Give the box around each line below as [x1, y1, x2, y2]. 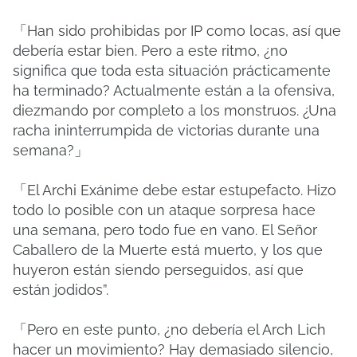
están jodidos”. [13, 281, 108, 298]
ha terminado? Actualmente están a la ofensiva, [13, 82, 335, 99]
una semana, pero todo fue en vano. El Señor [13, 222, 317, 238]
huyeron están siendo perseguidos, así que [13, 261, 304, 278]
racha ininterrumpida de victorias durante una [13, 122, 320, 139]
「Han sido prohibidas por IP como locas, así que [13, 22, 341, 39]
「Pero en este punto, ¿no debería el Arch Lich [13, 321, 326, 338]
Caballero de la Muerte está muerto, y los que [13, 241, 323, 258]
